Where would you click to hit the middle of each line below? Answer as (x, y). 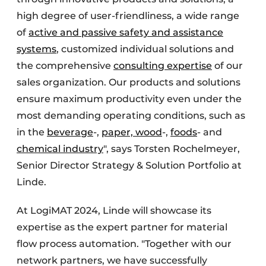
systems (37, 49)
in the (32, 132)
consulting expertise (163, 66)
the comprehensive (65, 66)
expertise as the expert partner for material (122, 227)
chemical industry (60, 149)
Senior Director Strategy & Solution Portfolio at (129, 165)
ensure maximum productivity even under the (129, 99)
